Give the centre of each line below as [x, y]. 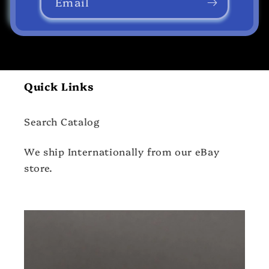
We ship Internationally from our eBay [122, 151]
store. [39, 167]
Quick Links [59, 86]
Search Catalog [62, 121]
